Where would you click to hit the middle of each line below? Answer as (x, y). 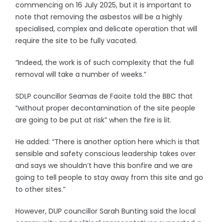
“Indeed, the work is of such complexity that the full (105, 62)
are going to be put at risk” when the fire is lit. (94, 120)
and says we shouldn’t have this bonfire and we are (104, 166)
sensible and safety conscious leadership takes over (106, 154)
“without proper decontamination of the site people (106, 108)
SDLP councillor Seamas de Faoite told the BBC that (104, 96)
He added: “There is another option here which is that (108, 142)
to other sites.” (41, 189)
